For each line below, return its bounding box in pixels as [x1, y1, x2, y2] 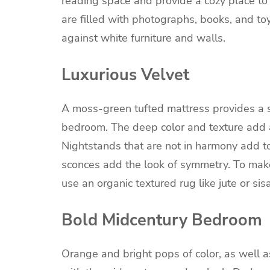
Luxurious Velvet [61, 63, 189, 86]
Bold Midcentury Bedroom [61, 209, 262, 231]
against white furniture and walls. [61, 31, 225, 46]
